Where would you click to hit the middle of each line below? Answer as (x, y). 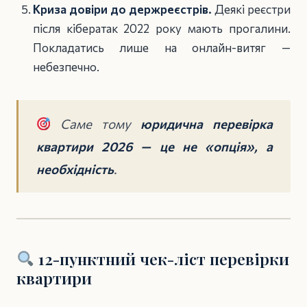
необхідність (75, 169)
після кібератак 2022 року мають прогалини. (161, 29)
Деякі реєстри (251, 10)
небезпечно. (66, 67)
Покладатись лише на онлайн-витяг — (161, 48)
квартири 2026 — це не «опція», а (155, 146)
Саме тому (96, 123)
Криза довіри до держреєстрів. (122, 10)
